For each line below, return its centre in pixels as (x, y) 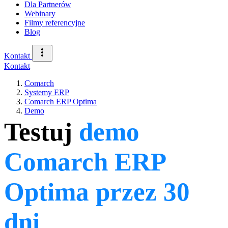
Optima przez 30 (97, 192)
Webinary (40, 13)
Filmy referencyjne (55, 23)
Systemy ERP (47, 92)
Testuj (41, 132)
